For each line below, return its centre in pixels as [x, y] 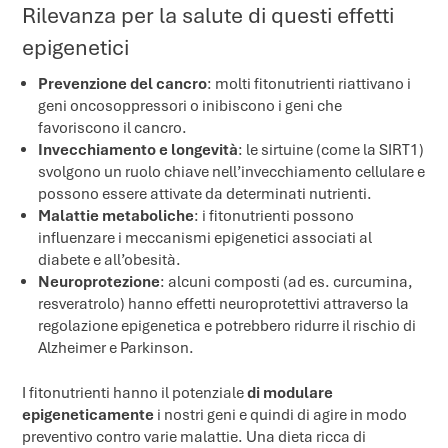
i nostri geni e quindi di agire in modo [281, 414]
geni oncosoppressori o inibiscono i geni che [190, 105]
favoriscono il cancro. [113, 127]
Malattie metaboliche [116, 215]
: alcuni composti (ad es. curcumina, [287, 281]
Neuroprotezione [99, 281]
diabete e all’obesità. [110, 259]
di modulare [290, 392]
